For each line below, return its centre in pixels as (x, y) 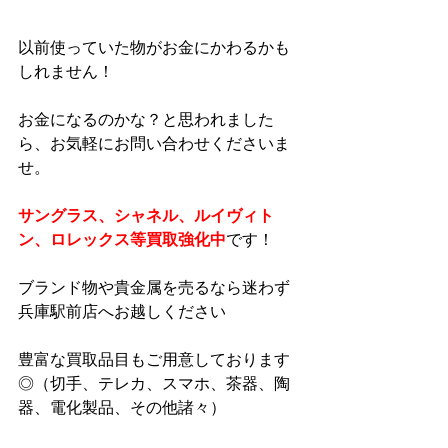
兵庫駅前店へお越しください (122, 312)
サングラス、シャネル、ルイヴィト (146, 216)
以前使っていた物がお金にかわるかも (154, 48)
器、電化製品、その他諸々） (122, 408)
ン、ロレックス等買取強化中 (122, 240)
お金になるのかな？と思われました (146, 120)
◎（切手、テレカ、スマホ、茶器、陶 (154, 384)
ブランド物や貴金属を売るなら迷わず (154, 288)
